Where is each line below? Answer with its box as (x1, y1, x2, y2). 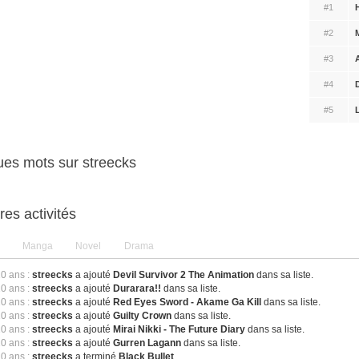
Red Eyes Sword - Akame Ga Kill (113, 296, 262, 308)
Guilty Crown (113, 310, 172, 321)
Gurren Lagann (113, 337, 182, 349)
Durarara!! (113, 283, 162, 294)
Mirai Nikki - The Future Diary (113, 324, 246, 335)
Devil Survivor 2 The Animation (113, 269, 255, 280)
